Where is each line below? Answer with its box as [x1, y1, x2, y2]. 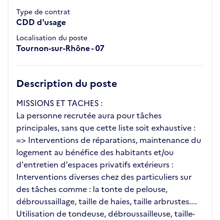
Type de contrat [16, 7, 70, 18]
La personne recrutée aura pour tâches [16, 110, 162, 122]
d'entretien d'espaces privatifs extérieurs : [16, 159, 173, 171]
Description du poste [16, 76, 117, 91]
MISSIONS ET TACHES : [16, 97, 103, 110]
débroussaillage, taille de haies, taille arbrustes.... [16, 195, 197, 208]
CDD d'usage [16, 16, 66, 28]
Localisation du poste [16, 33, 87, 44]
